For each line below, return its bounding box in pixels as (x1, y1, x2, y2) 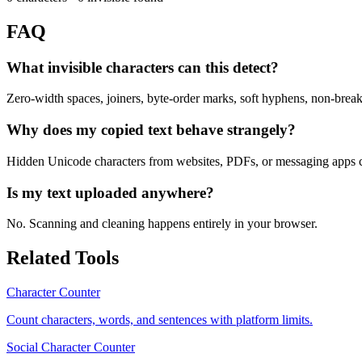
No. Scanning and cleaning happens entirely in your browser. (6, 217, 318, 231)
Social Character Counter (6, 340, 135, 355)
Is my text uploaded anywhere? (6, 183, 214, 201)
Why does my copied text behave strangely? (6, 121, 296, 139)
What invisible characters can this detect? (6, 58, 279, 76)
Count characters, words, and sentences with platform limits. (6, 313, 313, 327)
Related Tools (6, 247, 119, 269)
